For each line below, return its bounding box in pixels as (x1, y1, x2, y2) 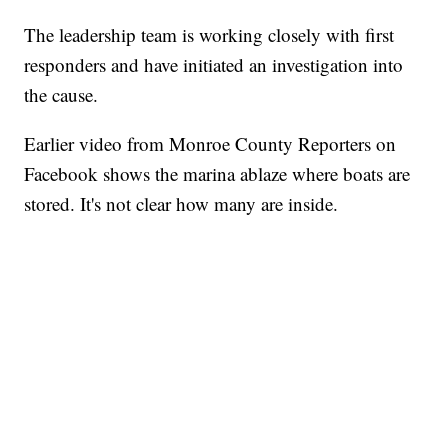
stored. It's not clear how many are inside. (24, 191, 339, 217)
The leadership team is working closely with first (24, 22, 395, 48)
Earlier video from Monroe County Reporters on (24, 131, 397, 157)
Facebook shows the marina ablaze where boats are (24, 161, 411, 187)
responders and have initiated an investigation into (24, 52, 404, 78)
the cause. (24, 82, 99, 108)
